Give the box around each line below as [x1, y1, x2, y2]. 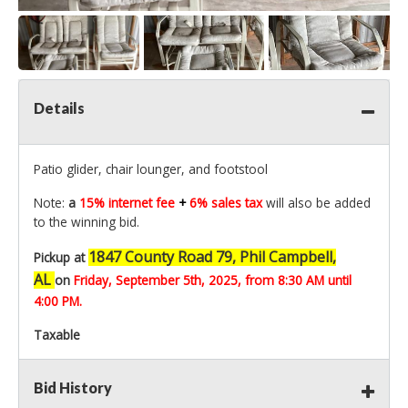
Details [34, 99, 85, 117]
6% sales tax [189, 194, 266, 212]
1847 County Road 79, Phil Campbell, [88, 247, 336, 268]
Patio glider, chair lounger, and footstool [34, 160, 268, 178]
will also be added [266, 194, 371, 212]
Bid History [34, 379, 112, 397]
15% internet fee [79, 194, 178, 212]
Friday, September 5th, [74, 271, 209, 290]
